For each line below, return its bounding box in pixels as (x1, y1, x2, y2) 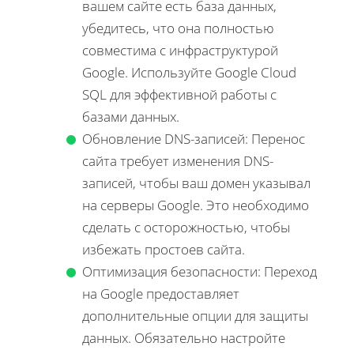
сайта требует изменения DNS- (82, 151, 273, 170)
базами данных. (82, 107, 179, 126)
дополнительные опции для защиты (82, 306, 308, 325)
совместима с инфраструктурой (82, 40, 278, 59)
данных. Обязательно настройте (82, 328, 285, 347)
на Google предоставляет (82, 284, 239, 303)
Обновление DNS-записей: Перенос (82, 129, 305, 148)
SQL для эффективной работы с (82, 85, 277, 104)
